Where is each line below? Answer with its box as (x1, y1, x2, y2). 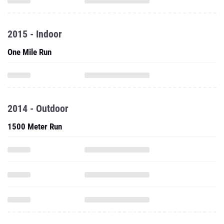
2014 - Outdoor (7, 102, 68, 114)
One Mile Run (7, 47, 51, 57)
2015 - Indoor (7, 28, 62, 40)
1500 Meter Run (7, 121, 62, 131)
